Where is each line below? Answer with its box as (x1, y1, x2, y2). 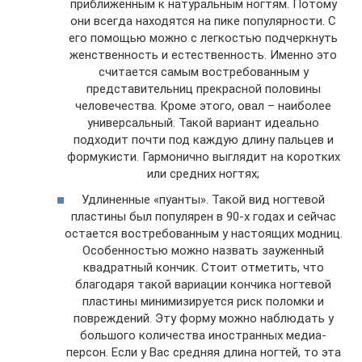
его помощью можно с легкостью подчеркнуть (69, 31, 338, 45)
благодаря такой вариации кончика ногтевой (75, 276, 331, 292)
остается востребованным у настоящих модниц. (64, 225, 343, 241)
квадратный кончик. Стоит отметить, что (82, 259, 324, 275)
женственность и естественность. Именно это (69, 48, 337, 62)
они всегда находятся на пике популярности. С (70, 14, 336, 28)
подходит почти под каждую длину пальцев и (73, 133, 334, 147)
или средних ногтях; (147, 166, 259, 181)
